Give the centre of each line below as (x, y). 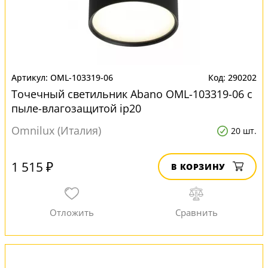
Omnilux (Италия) (56, 130)
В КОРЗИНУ (198, 167)
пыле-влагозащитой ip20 (76, 108)
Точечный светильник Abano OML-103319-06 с (132, 94)
